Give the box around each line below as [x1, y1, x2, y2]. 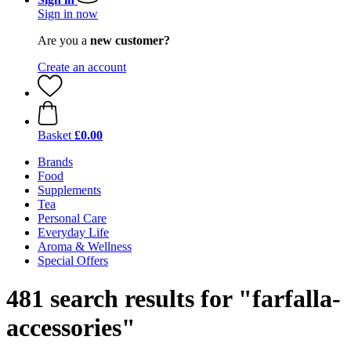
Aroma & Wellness [38, 240, 132, 253]
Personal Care [38, 212, 107, 225]
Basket [38, 128, 71, 142]
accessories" [6, 313, 136, 342]
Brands [38, 155, 73, 168]
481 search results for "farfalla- [6, 284, 341, 313]
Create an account [38, 60, 126, 74]
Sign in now [38, 7, 98, 20]
